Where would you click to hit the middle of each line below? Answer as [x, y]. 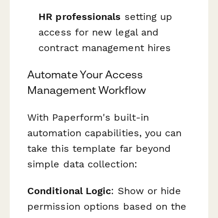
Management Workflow [87, 90]
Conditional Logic [69, 191]
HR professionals [80, 17]
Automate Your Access [85, 75]
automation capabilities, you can [105, 133]
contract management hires [105, 48]
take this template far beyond [99, 148]
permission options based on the [107, 206]
